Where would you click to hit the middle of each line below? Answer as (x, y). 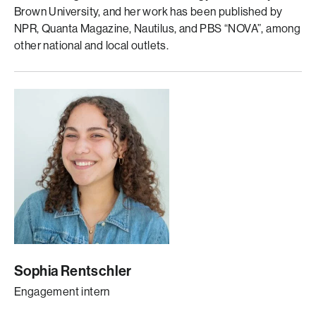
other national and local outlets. (92, 45)
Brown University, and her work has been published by (148, 12)
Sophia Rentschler (73, 271)
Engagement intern (62, 292)
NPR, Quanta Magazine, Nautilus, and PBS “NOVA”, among (158, 29)
